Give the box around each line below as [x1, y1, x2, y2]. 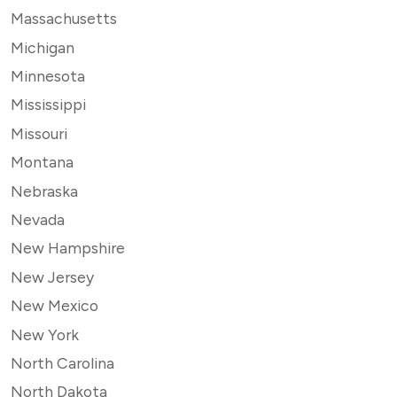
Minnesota [11, 66, 85, 86]
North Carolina [11, 353, 114, 372]
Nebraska [11, 181, 78, 200]
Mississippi [11, 95, 86, 114]
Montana [11, 152, 74, 172]
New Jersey [11, 267, 94, 286]
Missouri [11, 123, 67, 143]
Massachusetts [11, 9, 117, 28]
